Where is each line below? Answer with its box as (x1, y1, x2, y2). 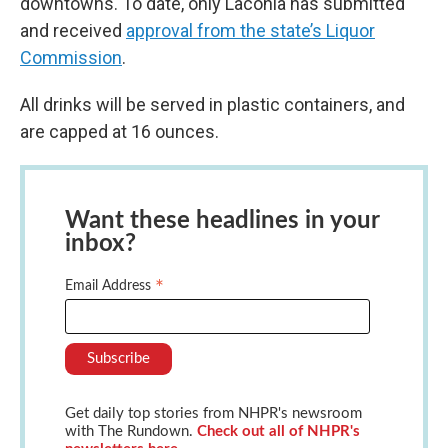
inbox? (65, 231, 136, 256)
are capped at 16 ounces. (20, 120, 219, 142)
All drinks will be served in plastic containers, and (20, 93, 405, 115)
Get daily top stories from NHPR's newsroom (65, 406, 362, 422)
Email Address (65, 278, 155, 293)
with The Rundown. (65, 424, 197, 440)
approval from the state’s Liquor (126, 19, 375, 41)
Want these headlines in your (65, 208, 380, 233)
